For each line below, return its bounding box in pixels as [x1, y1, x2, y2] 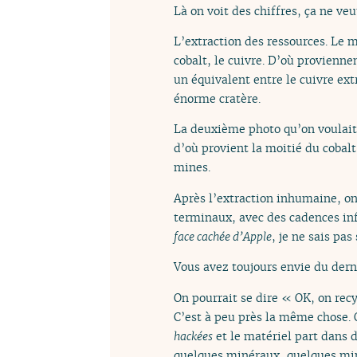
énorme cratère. [174, 91, 261, 107]
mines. [174, 159, 210, 175]
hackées [174, 328, 213, 343]
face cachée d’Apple [174, 228, 272, 244]
